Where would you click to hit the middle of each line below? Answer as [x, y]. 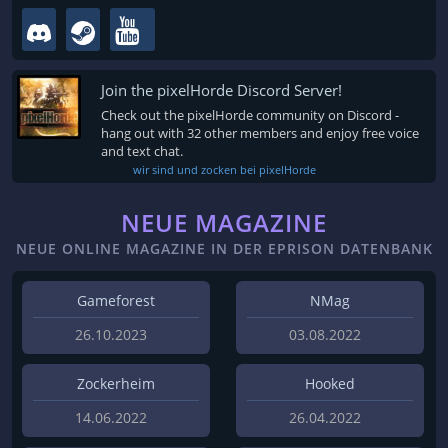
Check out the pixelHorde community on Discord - [250, 114]
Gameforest [116, 300]
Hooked [330, 384]
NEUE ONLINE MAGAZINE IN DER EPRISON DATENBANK [224, 248]
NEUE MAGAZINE [224, 222]
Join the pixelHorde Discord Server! [221, 90]
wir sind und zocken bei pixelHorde [224, 169]
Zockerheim [116, 384]
